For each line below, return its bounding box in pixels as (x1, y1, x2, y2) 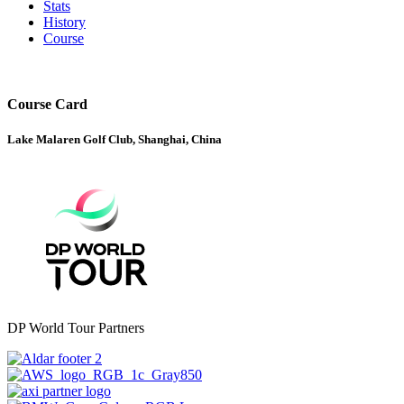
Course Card (7, 96, 87, 113)
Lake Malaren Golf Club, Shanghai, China (7, 133, 222, 147)
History (43, 14, 86, 30)
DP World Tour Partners (7, 320, 144, 336)
